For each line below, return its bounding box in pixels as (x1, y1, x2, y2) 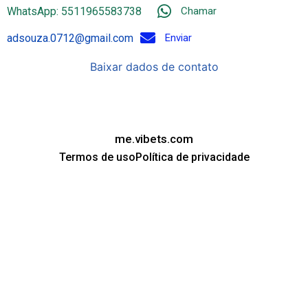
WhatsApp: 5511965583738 (7, 4, 142, 18)
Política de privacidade (135, 150, 250, 164)
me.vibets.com (115, 131, 193, 146)
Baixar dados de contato (89, 59, 219, 74)
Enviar (164, 31, 192, 44)
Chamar (180, 5, 217, 18)
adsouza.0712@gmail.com (7, 31, 133, 45)
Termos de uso (58, 150, 135, 164)
